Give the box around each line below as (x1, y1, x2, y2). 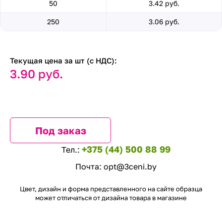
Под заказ (35, 124, 86, 136)
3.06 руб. (149, 17, 179, 26)
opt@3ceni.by (104, 162, 157, 171)
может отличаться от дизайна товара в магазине (35, 194, 187, 202)
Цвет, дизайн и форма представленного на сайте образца (20, 185, 202, 193)
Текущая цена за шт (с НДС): (10, 56, 117, 65)
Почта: (75, 162, 104, 171)
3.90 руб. (10, 66, 63, 81)
